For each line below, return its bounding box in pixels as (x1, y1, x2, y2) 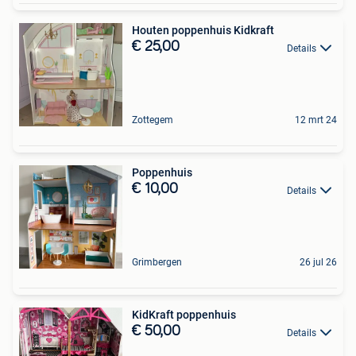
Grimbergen (132, 257, 182, 269)
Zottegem (132, 114, 173, 126)
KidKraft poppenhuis (132, 308, 236, 322)
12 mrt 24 (295, 114, 337, 126)
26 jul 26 (300, 257, 337, 269)
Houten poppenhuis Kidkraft (132, 24, 274, 37)
